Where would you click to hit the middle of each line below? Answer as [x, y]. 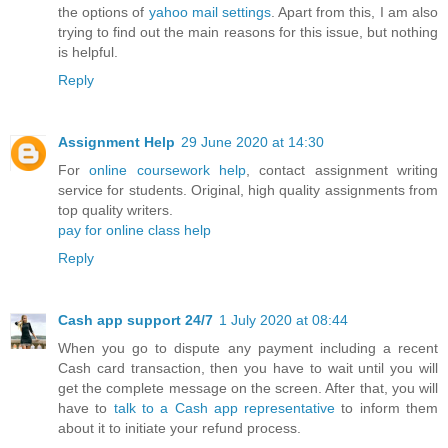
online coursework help [168, 169]
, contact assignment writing [342, 169]
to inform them [387, 407]
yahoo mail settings [209, 11]
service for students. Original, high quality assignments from [248, 189]
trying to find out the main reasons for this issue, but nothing [248, 31]
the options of [103, 11]
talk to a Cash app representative [224, 407]
